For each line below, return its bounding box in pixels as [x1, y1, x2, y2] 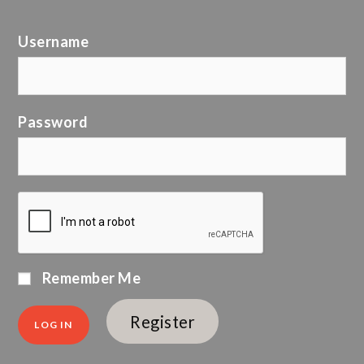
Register [130, 311, 196, 331]
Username [18, 32, 89, 50]
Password [18, 112, 89, 131]
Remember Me [39, 268, 141, 287]
